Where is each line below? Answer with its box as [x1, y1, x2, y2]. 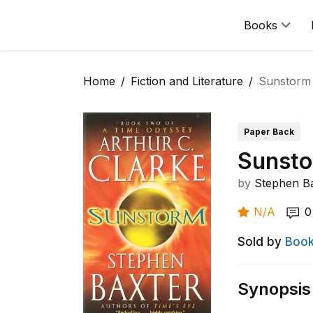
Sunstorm [259, 74, 311, 88]
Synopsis [238, 279, 312, 299]
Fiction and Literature [131, 74, 243, 88]
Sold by [238, 235, 282, 249]
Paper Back [244, 126, 295, 137]
